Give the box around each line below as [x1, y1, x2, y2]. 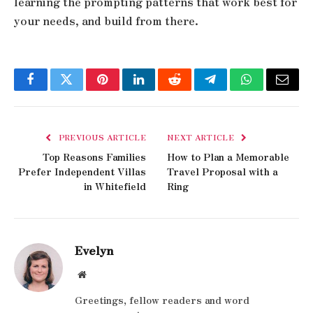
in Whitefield [84, 179, 146, 194]
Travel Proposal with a [167, 164, 278, 179]
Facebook [29, 83, 79, 96]
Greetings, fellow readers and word [75, 293, 249, 307]
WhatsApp [245, 83, 300, 96]
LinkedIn [137, 83, 184, 96]
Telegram [209, 83, 257, 96]
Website [85, 269, 117, 279]
